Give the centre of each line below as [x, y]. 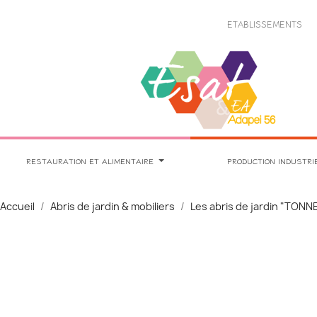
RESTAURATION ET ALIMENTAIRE [90, 160]
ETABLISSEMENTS [265, 24]
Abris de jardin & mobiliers [113, 206]
